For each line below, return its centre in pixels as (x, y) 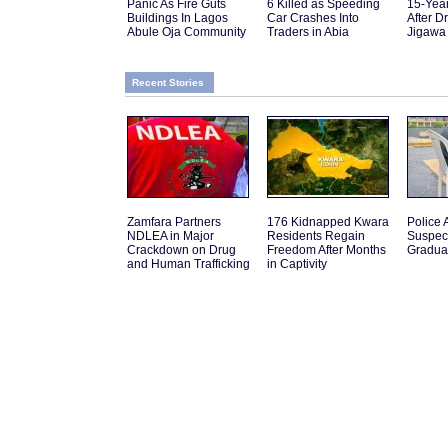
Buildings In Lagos (177, 18)
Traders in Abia (308, 32)
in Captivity (297, 264)
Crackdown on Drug (181, 250)
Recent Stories (168, 83)
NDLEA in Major (170, 236)
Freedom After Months (326, 250)
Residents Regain (316, 236)
